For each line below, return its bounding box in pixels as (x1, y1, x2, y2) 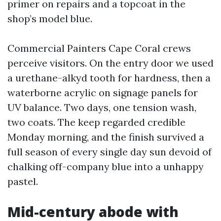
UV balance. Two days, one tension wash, (7, 101, 196, 113)
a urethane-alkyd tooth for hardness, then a (7, 72, 211, 84)
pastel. (7, 175, 38, 187)
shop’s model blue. (7, 12, 92, 25)
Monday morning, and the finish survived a (7, 131, 204, 143)
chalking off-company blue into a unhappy (7, 160, 204, 173)
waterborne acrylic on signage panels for (7, 86, 198, 99)
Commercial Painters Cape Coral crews (7, 42, 191, 54)
